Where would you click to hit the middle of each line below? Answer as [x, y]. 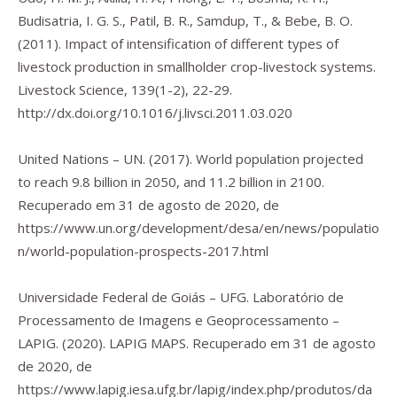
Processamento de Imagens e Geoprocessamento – [179, 320]
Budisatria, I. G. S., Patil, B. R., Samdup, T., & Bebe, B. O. [185, 20]
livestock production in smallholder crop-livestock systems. [197, 66]
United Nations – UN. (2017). [107, 159]
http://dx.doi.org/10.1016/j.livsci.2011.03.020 [155, 113]
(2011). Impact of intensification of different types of [178, 43]
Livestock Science [71, 90]
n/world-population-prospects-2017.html [143, 251]
